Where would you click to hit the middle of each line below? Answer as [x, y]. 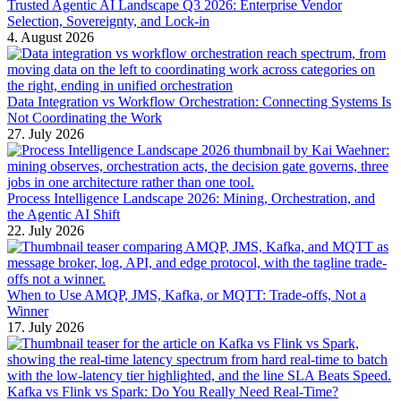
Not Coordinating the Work [85, 118]
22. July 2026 [46, 231]
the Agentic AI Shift [64, 215]
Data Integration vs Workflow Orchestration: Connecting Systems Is [199, 102]
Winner [28, 311]
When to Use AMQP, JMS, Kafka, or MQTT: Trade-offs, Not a [187, 295]
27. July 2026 [46, 134]
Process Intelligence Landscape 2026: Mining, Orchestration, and [191, 199]
